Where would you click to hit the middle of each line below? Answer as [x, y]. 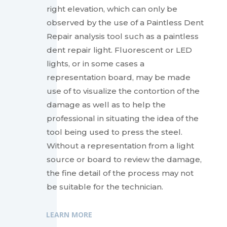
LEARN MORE [69, 215]
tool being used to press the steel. [114, 132]
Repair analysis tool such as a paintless [122, 36]
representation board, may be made [118, 78]
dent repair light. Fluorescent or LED [119, 50]
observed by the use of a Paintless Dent [125, 23]
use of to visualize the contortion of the [123, 91]
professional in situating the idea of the [122, 119]
